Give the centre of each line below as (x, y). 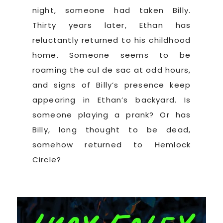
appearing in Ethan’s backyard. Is (111, 100)
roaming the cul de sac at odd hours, (111, 70)
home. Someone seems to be (111, 55)
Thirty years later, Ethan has (111, 25)
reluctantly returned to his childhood (111, 40)
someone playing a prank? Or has (111, 114)
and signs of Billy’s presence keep (111, 85)
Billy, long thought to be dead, (111, 129)
